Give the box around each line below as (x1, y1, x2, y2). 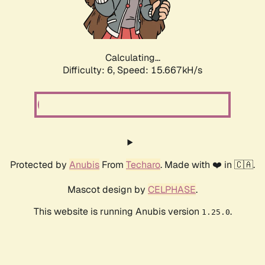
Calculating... (105, 51, 160, 64)
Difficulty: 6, (63, 64, 117, 77)
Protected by (10, 159, 69, 172)
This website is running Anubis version (33, 205, 202, 218)
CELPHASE (148, 183, 196, 196)
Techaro (126, 159, 160, 172)
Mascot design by (67, 183, 148, 196)
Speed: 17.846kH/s (117, 64, 202, 77)
